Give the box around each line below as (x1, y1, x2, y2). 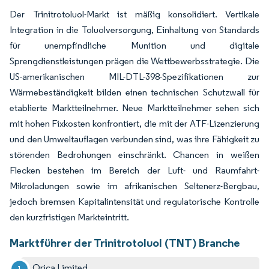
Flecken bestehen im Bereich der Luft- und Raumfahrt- (10, 164, 259, 176)
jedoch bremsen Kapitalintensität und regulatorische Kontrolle (10, 195, 259, 207)
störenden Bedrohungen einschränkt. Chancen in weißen (10, 148, 259, 160)
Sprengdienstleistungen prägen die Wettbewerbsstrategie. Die (10, 55, 259, 67)
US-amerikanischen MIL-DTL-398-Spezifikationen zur (10, 70, 259, 82)
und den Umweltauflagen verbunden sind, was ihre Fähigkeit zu (10, 133, 259, 145)
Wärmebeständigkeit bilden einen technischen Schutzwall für (10, 86, 259, 98)
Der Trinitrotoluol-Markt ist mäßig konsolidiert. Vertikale (10, 8, 259, 20)
